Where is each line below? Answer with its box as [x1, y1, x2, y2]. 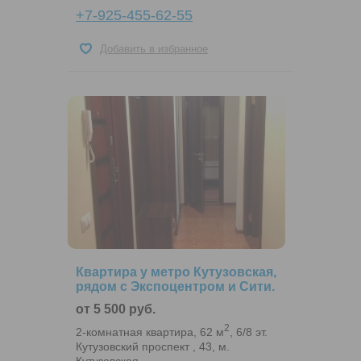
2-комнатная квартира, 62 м [76, 325, 224, 338]
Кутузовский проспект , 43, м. [76, 339, 230, 353]
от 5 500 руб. [76, 302, 156, 317]
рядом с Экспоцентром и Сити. [76, 280, 275, 294]
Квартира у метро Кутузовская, [76, 265, 276, 280]
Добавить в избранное [100, 43, 208, 56]
